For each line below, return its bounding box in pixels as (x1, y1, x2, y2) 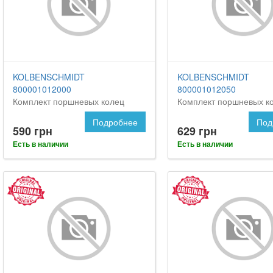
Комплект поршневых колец (13, 95, 124, 108)
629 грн (177, 123, 217, 140)
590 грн (13, 123, 52, 140)
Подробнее (92, 116, 138, 129)
